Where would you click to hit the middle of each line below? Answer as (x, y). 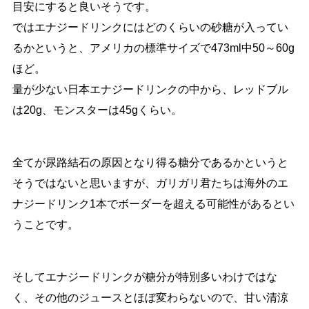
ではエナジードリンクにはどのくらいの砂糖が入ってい (150, 28)
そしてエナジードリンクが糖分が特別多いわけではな (144, 277)
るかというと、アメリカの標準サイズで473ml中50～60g (153, 48)
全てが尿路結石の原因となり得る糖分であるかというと (150, 163)
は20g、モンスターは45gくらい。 (97, 110)
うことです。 (45, 225)
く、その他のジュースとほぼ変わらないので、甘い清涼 (150, 298)
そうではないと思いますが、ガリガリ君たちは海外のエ (150, 183)
